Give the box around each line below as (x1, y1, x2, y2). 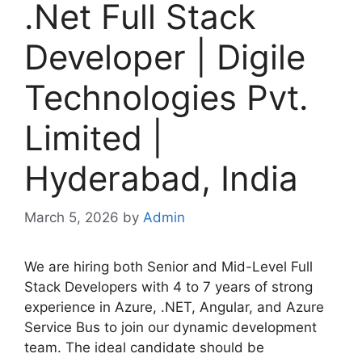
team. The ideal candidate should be (24, 339, 264, 356)
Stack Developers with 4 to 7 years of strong (24, 279, 313, 296)
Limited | (24, 116, 163, 158)
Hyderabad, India (24, 157, 298, 199)
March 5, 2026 (24, 209, 119, 226)
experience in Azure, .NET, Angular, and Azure (24, 299, 324, 316)
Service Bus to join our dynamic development (24, 319, 317, 336)
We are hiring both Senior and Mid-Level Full (24, 259, 313, 276)
